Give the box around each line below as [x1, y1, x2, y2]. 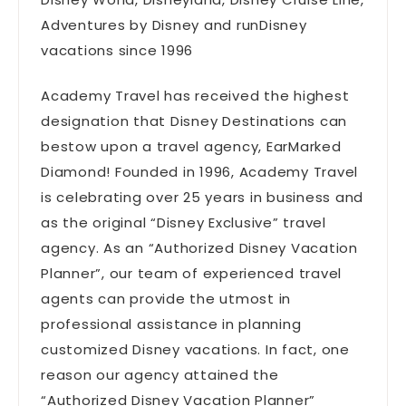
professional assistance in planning [41, 314, 302, 334]
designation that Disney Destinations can [41, 111, 347, 131]
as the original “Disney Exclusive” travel [41, 213, 326, 233]
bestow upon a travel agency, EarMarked [41, 137, 342, 157]
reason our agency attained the [41, 365, 279, 385]
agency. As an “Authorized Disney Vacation [41, 238, 358, 258]
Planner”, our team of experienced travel [41, 264, 342, 284]
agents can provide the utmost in [41, 289, 291, 309]
